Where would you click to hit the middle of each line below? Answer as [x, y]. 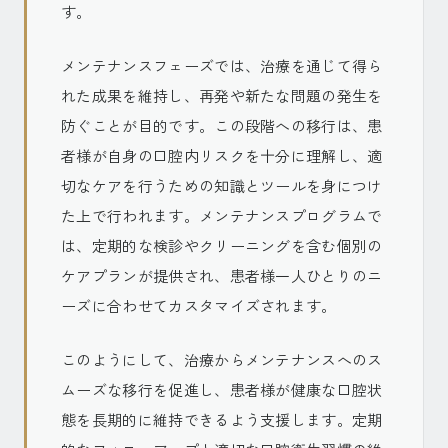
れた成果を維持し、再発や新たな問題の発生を [222, 95]
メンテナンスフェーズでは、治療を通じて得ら [222, 65]
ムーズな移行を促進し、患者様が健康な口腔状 [222, 389]
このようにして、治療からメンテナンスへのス [222, 359]
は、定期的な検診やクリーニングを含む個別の [222, 245]
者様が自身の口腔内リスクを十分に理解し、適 [222, 155]
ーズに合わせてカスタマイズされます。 [199, 305]
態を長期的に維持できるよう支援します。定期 [222, 419]
